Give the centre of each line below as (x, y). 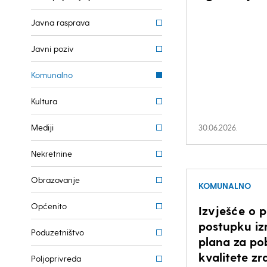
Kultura (44, 101)
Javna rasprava (60, 22)
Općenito (49, 206)
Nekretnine (52, 153)
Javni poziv (52, 49)
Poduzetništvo (58, 232)
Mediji (42, 127)
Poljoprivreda (56, 258)
